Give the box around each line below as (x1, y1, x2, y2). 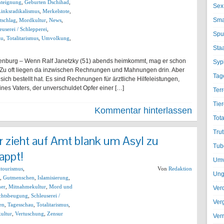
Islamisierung (37, 174, 68, 180)
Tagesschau (7, 201, 33, 207)
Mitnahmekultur (8, 183, 46, 189)
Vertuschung (15, 210, 44, 216)
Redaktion (168, 165, 192, 171)
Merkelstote (42, 8, 69, 14)
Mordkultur (19, 17, 46, 23)
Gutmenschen (3, 174, 34, 180)
